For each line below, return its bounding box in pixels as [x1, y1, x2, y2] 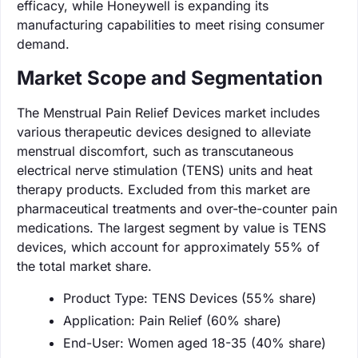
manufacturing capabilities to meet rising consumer [17, 16, 324, 33]
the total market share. [17, 257, 152, 274]
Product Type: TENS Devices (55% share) [63, 289, 316, 306]
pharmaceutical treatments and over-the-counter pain [17, 200, 337, 217]
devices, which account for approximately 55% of [17, 238, 320, 255]
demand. [17, 35, 70, 52]
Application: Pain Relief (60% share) [63, 312, 281, 328]
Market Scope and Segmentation [17, 66, 323, 89]
